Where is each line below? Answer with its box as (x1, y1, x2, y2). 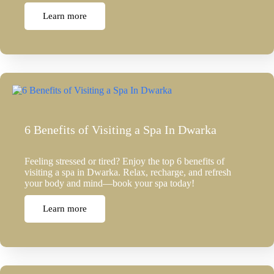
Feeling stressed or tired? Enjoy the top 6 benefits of (24, 156, 224, 167)
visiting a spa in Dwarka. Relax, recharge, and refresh (24, 167, 231, 178)
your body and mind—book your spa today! (24, 178, 194, 189)
